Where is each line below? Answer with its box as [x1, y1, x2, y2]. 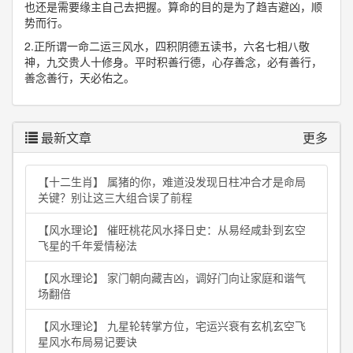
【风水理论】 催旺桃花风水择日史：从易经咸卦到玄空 [38, 221, 306, 237]
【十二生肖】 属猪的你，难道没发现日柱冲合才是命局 [38, 173, 306, 189]
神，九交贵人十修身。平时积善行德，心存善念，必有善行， [24, 54, 322, 69]
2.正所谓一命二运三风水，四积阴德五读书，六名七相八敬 [24, 38, 310, 54]
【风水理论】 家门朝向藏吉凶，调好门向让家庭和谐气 [38, 269, 306, 285]
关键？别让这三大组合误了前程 [38, 189, 192, 205]
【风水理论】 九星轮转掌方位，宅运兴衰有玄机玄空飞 [38, 318, 306, 333]
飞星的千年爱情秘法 [38, 237, 137, 253]
